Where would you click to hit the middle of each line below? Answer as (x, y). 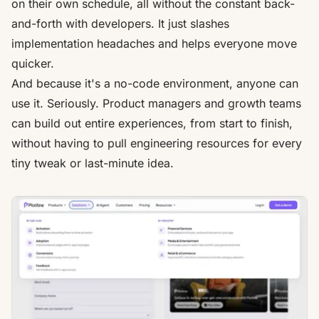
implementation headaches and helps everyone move (154, 43)
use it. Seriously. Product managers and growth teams (156, 103)
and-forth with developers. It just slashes (120, 23)
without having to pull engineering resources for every (157, 143)
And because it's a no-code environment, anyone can (155, 83)
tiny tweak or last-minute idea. (93, 163)
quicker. (33, 63)
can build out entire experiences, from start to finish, (152, 123)
